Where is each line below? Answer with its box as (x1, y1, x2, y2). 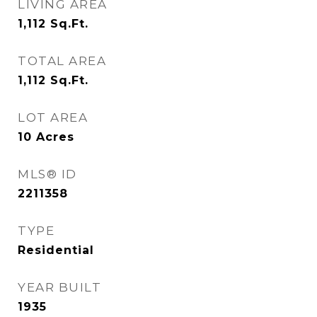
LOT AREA (18, 110, 88, 125)
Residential (18, 243, 94, 257)
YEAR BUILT (18, 280, 101, 294)
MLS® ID (18, 167, 77, 181)
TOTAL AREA (18, 54, 106, 68)
